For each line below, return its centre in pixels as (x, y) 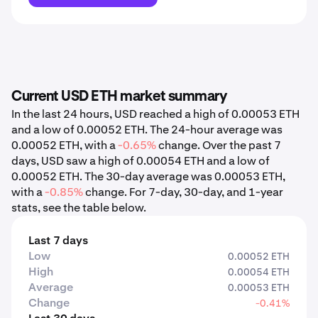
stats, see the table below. (79, 208)
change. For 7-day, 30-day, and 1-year (183, 192)
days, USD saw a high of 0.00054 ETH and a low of (141, 161)
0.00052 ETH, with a (65, 145)
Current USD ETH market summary (119, 97)
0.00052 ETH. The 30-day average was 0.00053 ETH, (148, 176)
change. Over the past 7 (219, 145)
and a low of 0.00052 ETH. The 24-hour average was (147, 130)
